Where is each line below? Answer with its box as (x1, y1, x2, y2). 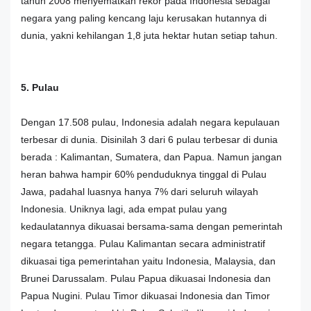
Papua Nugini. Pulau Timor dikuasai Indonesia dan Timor (21, 289, 270, 301)
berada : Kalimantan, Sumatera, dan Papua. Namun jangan (21, 151, 282, 162)
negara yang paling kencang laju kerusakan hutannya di (21, 12, 267, 24)
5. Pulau (21, 81, 59, 93)
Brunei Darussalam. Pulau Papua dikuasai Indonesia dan (21, 272, 271, 284)
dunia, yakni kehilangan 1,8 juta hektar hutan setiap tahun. (21, 29, 278, 41)
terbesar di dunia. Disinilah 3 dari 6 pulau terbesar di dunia (21, 133, 278, 145)
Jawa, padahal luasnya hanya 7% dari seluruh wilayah (21, 185, 258, 197)
